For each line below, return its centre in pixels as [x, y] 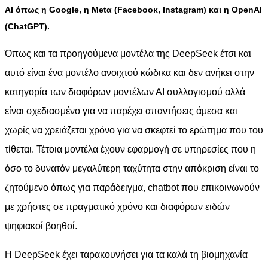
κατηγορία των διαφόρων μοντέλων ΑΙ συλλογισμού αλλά [125, 92]
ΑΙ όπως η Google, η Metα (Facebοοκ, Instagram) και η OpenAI [133, 10]
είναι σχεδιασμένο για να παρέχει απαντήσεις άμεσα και [121, 111]
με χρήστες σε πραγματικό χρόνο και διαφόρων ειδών [117, 207]
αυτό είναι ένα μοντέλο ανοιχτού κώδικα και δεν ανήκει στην [130, 73]
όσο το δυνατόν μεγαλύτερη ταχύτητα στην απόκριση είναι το [132, 169]
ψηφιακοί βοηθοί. [41, 226]
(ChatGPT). [27, 27]
